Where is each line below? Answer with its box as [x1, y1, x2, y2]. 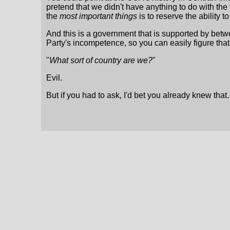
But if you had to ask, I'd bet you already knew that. [46, 91, 229, 100]
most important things [60, 12, 137, 21]
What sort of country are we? [49, 56, 152, 65]
